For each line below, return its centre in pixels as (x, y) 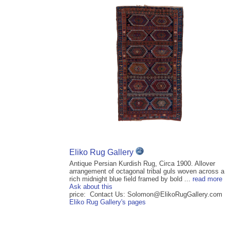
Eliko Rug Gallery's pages (108, 202)
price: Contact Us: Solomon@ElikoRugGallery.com (146, 195)
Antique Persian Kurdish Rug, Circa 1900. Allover (142, 164)
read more (207, 179)
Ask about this (91, 187)
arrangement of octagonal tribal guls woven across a (147, 171)
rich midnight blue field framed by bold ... (131, 179)
